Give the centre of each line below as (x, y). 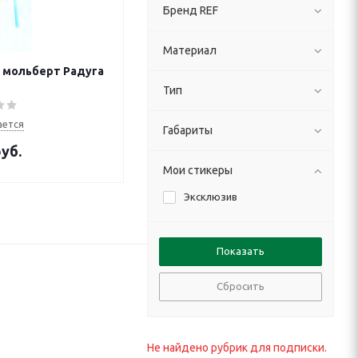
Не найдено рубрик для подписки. (237, 348)
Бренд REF (191, 10)
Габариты (188, 130)
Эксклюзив (211, 197)
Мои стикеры (198, 170)
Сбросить (241, 286)
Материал (190, 50)
